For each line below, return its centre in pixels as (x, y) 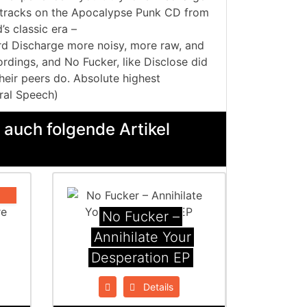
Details (154, 287)
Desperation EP (140, 258)
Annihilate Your (142, 237)
